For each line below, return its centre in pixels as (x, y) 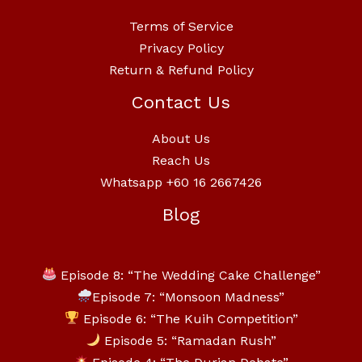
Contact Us (181, 102)
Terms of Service (181, 26)
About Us (181, 139)
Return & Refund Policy (181, 69)
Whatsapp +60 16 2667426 (181, 183)
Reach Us (181, 161)
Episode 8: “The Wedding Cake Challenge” (188, 275)
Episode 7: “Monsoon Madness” (189, 297)
